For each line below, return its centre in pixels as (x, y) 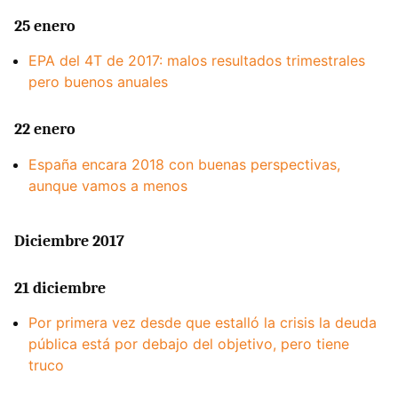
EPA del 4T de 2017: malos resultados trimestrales (197, 61)
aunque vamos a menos (108, 185)
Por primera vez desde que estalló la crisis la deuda (203, 323)
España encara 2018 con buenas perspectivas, (184, 164)
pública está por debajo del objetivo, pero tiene (189, 344)
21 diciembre (60, 288)
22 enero (45, 130)
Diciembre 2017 (69, 241)
